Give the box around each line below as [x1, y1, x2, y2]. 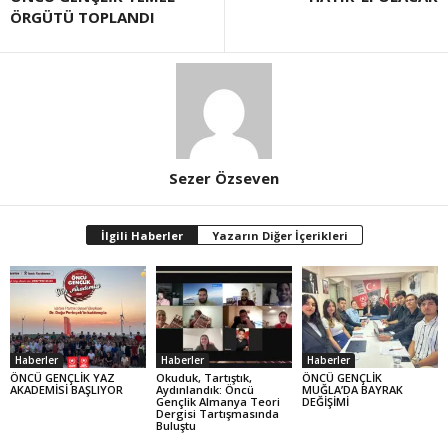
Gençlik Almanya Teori [155, 393, 280, 409]
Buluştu [155, 417, 196, 433]
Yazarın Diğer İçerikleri [211, 228, 348, 243]
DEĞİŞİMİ [301, 393, 349, 409]
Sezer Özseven [169, 168, 279, 188]
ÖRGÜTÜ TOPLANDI [10, 7, 155, 27]
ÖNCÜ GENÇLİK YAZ [10, 369, 115, 385]
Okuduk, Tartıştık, [155, 369, 252, 385]
